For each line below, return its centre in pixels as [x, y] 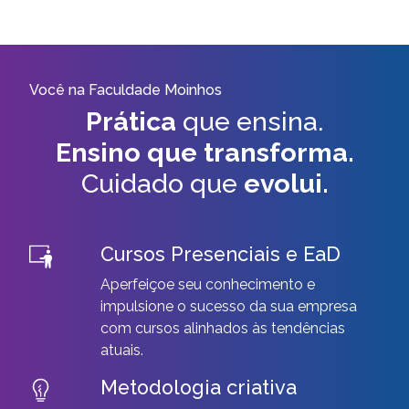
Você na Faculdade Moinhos [126, 89]
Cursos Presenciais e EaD [220, 254]
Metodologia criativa [198, 387]
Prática [131, 121]
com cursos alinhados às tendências [222, 328]
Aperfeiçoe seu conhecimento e [207, 284]
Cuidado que [162, 183]
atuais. [121, 350]
